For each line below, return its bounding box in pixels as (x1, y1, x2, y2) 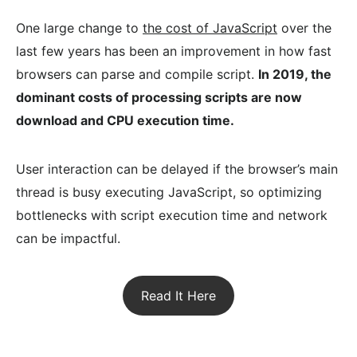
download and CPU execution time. (16, 112, 234, 129)
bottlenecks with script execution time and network (16, 207, 328, 224)
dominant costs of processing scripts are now (16, 89, 302, 106)
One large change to (16, 20, 143, 37)
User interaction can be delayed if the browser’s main (16, 161, 338, 178)
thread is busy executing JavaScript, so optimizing (16, 184, 322, 201)
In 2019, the (258, 66, 331, 83)
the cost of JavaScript (143, 20, 277, 37)
